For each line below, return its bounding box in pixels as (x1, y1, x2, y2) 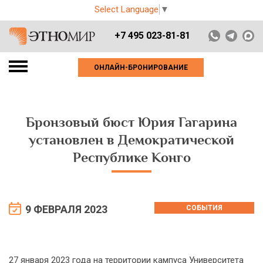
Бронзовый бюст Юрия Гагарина (26, 115, 237, 130)
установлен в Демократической (29, 133, 234, 147)
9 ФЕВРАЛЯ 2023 (25, 203, 107, 216)
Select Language (95, 4, 159, 15)
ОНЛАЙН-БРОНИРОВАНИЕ (94, 63, 188, 72)
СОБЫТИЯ (186, 204, 222, 212)
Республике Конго (72, 150, 191, 165)
